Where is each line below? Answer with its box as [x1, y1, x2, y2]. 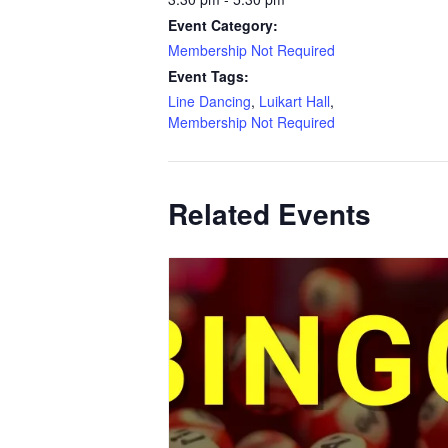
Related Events [168, 193, 371, 234]
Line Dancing [168, 91, 251, 111]
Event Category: [168, 15, 278, 35]
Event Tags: [168, 66, 249, 86]
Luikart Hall [259, 91, 330, 111]
